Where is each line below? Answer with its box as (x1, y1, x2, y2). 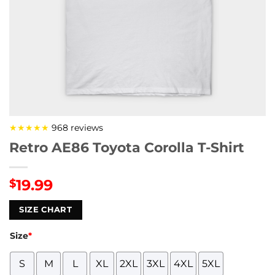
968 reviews (49, 122, 103, 133)
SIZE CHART (19, 205, 72, 214)
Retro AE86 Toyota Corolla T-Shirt (9, 139, 244, 156)
